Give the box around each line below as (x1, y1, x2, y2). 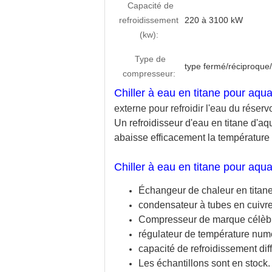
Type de (135, 54, 166, 64)
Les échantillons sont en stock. (138, 258, 270, 268)
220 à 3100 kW (185, 15, 243, 25)
